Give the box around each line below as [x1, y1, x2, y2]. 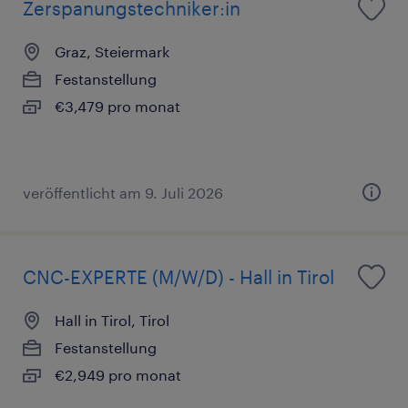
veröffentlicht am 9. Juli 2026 [23, 183, 223, 201]
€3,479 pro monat [55, 97, 180, 115]
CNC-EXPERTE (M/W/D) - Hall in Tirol [23, 265, 334, 288]
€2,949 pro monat [55, 365, 181, 383]
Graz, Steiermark [55, 42, 169, 60]
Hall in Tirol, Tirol [55, 311, 169, 329]
